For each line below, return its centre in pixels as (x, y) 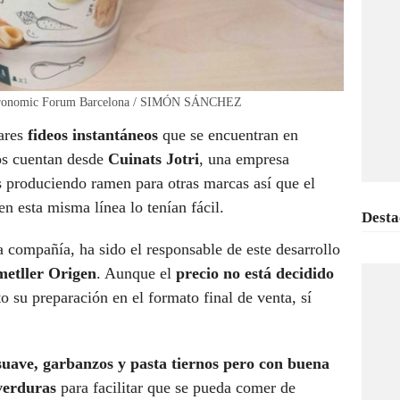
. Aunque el (136, 274)
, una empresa (244, 159)
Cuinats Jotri (151, 159)
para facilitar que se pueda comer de (178, 388)
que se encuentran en (230, 135)
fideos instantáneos (95, 135)
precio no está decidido (255, 274)
